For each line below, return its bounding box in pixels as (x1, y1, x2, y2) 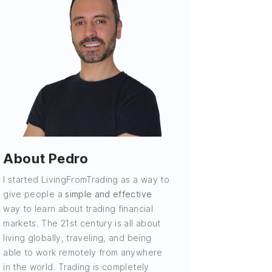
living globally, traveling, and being (3, 232, 152, 243)
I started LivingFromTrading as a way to (3, 174, 169, 185)
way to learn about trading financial (3, 203, 153, 214)
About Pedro (3, 151, 89, 166)
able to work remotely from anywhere (3, 246, 163, 257)
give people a (3, 188, 66, 199)
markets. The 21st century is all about (3, 217, 161, 228)
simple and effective (65, 188, 152, 199)
